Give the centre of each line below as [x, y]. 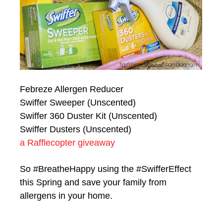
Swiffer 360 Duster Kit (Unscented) [88, 116]
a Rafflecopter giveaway [67, 142]
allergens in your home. [66, 195]
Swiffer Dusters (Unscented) [76, 129]
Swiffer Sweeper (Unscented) [78, 102]
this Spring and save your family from [93, 182]
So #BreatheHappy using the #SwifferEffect [106, 169]
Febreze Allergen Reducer [72, 89]
